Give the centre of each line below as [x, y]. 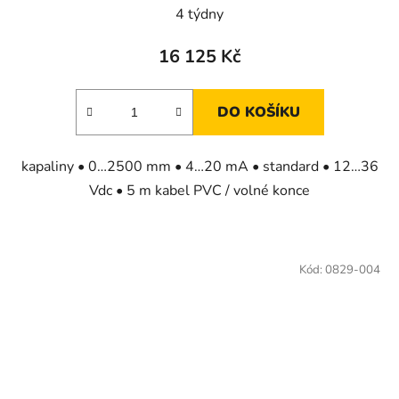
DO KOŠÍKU [258, 112]
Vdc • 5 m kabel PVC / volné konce [199, 190]
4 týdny [199, 14]
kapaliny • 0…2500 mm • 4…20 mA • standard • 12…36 [199, 166]
